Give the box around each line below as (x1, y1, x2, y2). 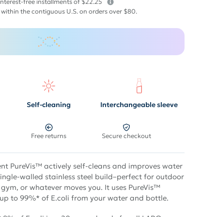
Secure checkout (101, 131, 151, 140)
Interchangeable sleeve (100, 100, 178, 109)
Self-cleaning (27, 100, 71, 109)
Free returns (31, 131, 67, 140)
